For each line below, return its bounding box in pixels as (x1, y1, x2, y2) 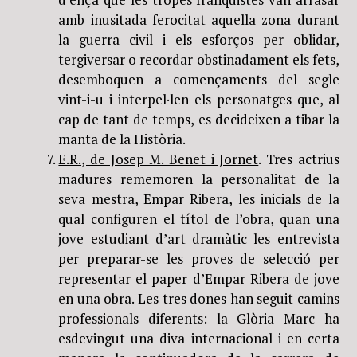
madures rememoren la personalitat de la (58, 169, 339, 188)
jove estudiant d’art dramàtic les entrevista (58, 229, 339, 248)
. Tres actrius (258, 149, 339, 168)
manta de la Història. (58, 129, 186, 148)
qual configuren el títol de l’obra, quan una (58, 209, 339, 228)
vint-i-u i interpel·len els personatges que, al (58, 89, 339, 108)
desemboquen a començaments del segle (58, 69, 339, 88)
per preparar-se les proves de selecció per (58, 249, 339, 268)
